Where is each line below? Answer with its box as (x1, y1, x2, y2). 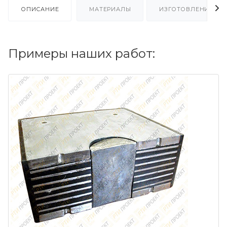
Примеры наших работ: (8, 46, 155, 61)
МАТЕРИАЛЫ (89, 5, 131, 13)
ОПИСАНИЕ (21, 5, 59, 13)
